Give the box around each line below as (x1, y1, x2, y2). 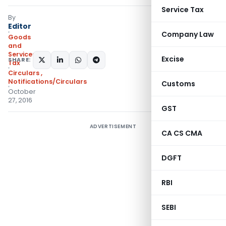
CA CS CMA (161, 128, 202, 138)
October (8, 87, 36, 96)
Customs (161, 79, 195, 89)
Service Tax (161, 5, 204, 15)
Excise (161, 54, 184, 64)
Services (8, 50, 36, 59)
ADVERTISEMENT (89, 123, 137, 130)
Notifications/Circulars (8, 77, 87, 86)
